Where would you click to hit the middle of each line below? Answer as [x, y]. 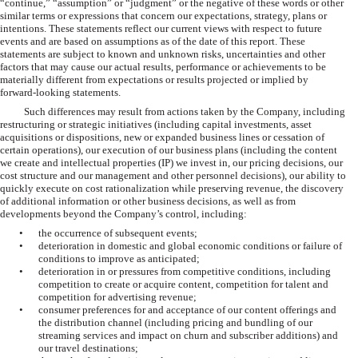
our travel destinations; [88, 348]
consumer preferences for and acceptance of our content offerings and [188, 309]
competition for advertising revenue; [117, 296]
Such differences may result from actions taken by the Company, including [185, 111]
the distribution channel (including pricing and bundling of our [175, 322]
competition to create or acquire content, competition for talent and [183, 284]
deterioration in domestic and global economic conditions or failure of [191, 245]
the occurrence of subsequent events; [118, 233]
